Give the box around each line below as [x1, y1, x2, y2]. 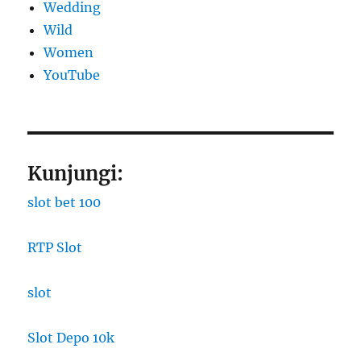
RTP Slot [27, 239, 83, 256]
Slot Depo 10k [27, 330, 115, 346]
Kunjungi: [27, 161, 124, 187]
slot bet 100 [27, 194, 102, 211]
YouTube [44, 67, 101, 84]
